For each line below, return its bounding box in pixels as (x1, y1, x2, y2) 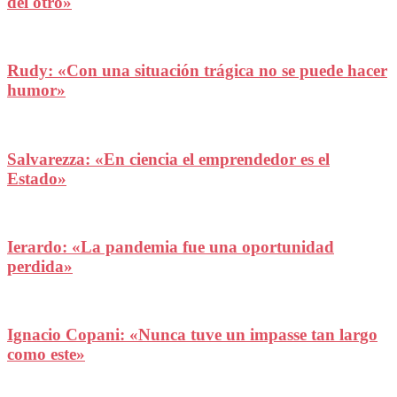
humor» (7, 81, 66, 100)
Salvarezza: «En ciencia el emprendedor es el (7, 149, 330, 168)
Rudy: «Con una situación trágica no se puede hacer (7, 61, 387, 81)
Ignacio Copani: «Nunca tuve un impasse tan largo (7, 325, 378, 345)
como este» (7, 345, 85, 364)
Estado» (7, 168, 66, 188)
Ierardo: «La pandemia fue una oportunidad (7, 237, 334, 256)
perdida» (7, 256, 73, 276)
